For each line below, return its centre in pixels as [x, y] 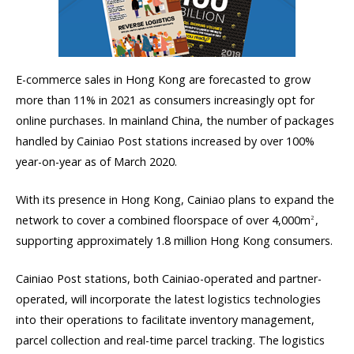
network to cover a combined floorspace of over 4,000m [163, 220]
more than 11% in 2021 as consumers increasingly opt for [165, 100]
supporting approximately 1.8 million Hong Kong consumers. [174, 241]
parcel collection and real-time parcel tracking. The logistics [170, 341]
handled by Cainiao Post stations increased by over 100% [165, 141]
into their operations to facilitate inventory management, [165, 320]
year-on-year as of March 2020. [96, 162]
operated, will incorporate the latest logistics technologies [168, 299]
